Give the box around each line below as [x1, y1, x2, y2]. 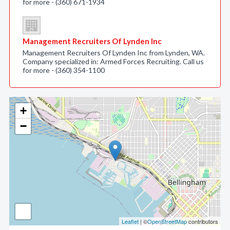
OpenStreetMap [147, 217, 187, 225]
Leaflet [122, 217, 139, 225]
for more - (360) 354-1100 [23, 66, 105, 74]
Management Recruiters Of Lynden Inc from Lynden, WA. [23, 48, 205, 57]
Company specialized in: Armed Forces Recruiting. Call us [23, 57, 204, 66]
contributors [187, 217, 218, 225]
